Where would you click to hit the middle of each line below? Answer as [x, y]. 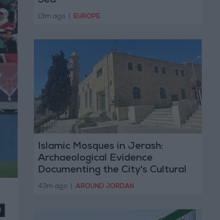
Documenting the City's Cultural [112, 171]
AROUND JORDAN [105, 187]
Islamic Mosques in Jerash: [100, 147]
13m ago [52, 17]
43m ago [53, 187]
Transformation [74, 182]
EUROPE [87, 17]
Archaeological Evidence [95, 159]
